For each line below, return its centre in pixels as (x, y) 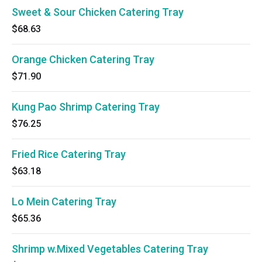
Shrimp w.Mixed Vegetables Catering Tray (110, 249)
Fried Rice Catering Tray (69, 154)
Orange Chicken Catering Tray (83, 59)
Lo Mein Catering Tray (64, 201)
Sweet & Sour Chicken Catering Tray (98, 12)
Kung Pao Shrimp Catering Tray (86, 107)
